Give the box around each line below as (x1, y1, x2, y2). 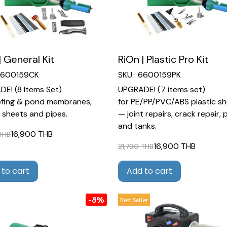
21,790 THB (118, 141, 154, 151)
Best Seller (120, 195, 148, 204)
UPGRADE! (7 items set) (118, 84, 205, 95)
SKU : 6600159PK (118, 69, 181, 81)
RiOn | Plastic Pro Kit (118, 53, 208, 66)
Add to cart (126, 165, 172, 177)
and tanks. (118, 121, 157, 132)
